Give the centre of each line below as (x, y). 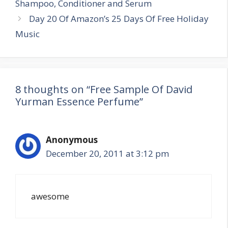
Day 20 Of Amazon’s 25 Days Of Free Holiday (119, 18)
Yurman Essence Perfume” (79, 101)
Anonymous (72, 139)
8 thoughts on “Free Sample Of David (104, 89)
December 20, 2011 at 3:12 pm (107, 153)
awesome (50, 196)
